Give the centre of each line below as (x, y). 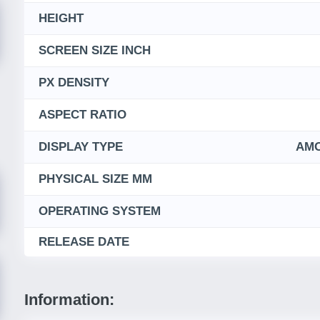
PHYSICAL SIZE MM (95, 179)
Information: (69, 300)
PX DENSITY (74, 83)
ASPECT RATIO (82, 115)
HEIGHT (61, 19)
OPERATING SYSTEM (100, 211)
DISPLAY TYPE (81, 147)
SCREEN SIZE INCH (95, 51)
